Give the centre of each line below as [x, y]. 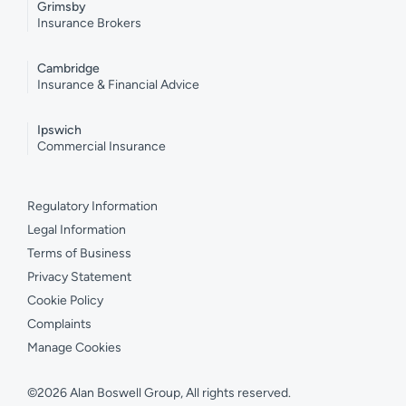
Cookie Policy [65, 301]
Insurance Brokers [89, 24]
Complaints [59, 324]
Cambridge [68, 69]
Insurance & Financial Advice [118, 85]
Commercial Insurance [101, 147]
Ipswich [59, 130]
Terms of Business [79, 254]
